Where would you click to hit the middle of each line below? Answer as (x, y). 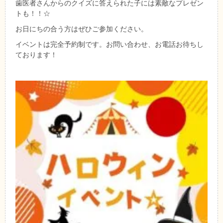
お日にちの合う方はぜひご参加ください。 (82, 29)
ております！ (36, 55)
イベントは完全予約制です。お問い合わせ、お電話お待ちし (110, 44)
